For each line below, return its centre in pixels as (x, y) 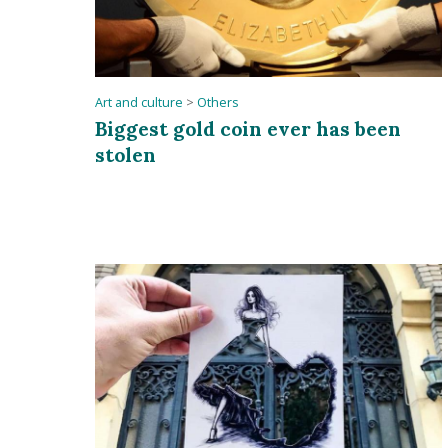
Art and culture (139, 102)
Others (218, 102)
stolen (126, 154)
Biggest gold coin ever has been (248, 128)
